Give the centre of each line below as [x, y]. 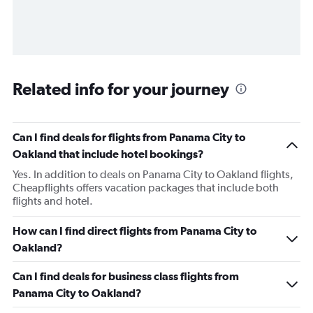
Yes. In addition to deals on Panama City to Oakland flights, [153, 175]
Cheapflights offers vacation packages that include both [146, 188]
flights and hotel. [53, 201]
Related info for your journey [121, 89]
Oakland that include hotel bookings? [108, 154]
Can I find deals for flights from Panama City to [129, 137]
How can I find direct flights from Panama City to [135, 231]
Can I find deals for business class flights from [126, 276]
